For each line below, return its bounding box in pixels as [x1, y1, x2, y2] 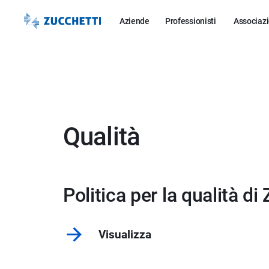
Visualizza [98, 228, 151, 241]
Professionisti [165, 16, 216, 26]
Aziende [119, 16, 150, 26]
